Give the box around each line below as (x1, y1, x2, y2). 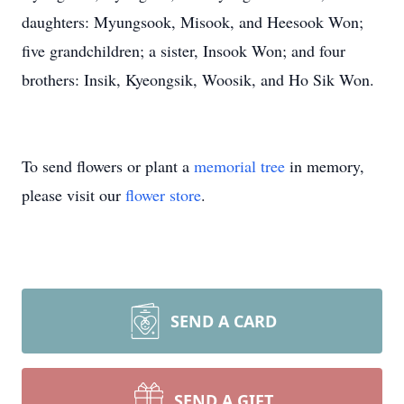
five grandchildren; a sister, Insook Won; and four (22, 40, 345, 61)
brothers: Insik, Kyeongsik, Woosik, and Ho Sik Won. (22, 69, 374, 90)
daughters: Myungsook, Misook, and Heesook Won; (22, 11, 363, 32)
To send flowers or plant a (22, 155, 194, 177)
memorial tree (194, 155, 285, 177)
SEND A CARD (170, 310, 277, 332)
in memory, (285, 155, 364, 177)
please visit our (22, 184, 125, 206)
